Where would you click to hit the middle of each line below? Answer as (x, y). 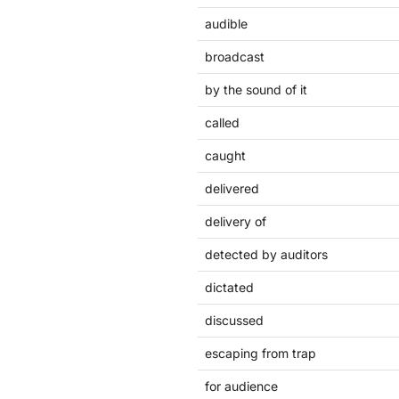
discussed (234, 320)
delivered (232, 188)
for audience (241, 386)
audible (226, 24)
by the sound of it (256, 90)
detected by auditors (266, 254)
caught (225, 155)
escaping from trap (261, 353)
